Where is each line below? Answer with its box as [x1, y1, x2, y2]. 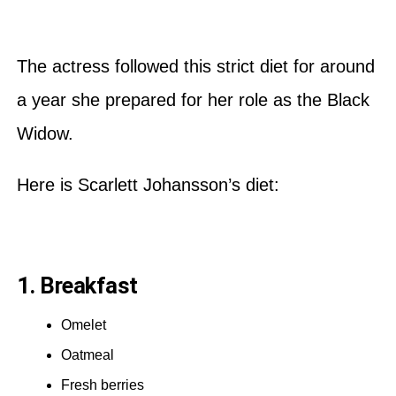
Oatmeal [60, 346, 114, 362]
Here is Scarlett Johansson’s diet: [16, 174, 285, 194]
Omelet [60, 316, 106, 332]
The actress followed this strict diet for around [16, 56, 375, 76]
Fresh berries [60, 377, 148, 392]
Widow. [16, 123, 79, 143]
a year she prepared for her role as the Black [16, 89, 369, 110]
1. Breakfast [16, 271, 143, 299]
